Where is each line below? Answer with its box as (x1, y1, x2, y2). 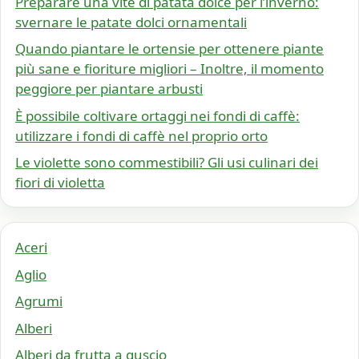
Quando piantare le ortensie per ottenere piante (15, 39, 324, 58)
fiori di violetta (15, 173, 105, 192)
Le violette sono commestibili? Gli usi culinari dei (15, 153, 318, 172)
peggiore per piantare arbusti (15, 79, 203, 99)
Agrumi (15, 292, 63, 311)
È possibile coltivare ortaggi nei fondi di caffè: (15, 106, 300, 125)
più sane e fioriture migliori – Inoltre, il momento (15, 59, 324, 79)
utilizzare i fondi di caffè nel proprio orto (15, 126, 268, 145)
